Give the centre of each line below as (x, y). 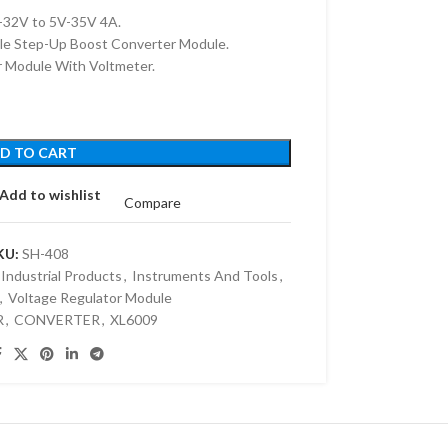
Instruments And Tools (204, 275)
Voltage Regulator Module (89, 297)
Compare (152, 203)
